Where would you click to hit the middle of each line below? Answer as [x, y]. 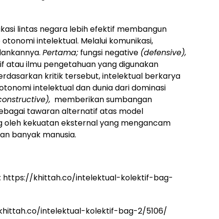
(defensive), [163, 53]
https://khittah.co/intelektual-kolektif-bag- [87, 178]
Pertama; [60, 53]
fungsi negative [109, 53]
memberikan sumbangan [101, 100]
